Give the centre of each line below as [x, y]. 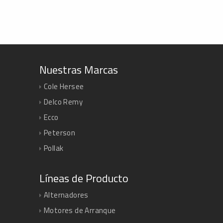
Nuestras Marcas [79, 69]
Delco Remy [63, 102]
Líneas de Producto [84, 178]
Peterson [60, 132]
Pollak [54, 148]
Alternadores [66, 195]
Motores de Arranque [80, 210]
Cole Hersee [64, 86]
